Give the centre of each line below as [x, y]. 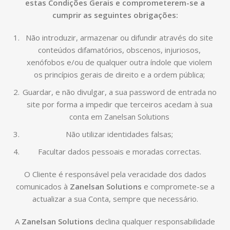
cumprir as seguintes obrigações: [115, 15]
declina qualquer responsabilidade [154, 221]
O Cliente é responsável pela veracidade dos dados [115, 174]
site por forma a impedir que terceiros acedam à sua [119, 104]
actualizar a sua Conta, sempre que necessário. [115, 199]
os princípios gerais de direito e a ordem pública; [119, 74]
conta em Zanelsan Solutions [119, 117]
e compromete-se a [178, 186]
